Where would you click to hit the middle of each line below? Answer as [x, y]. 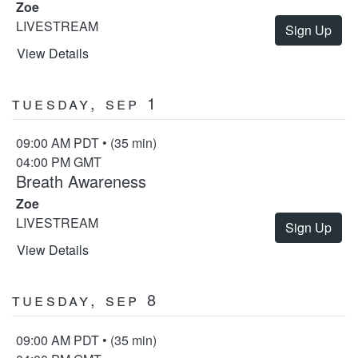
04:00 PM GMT [59, 162]
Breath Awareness [81, 181]
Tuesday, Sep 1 [85, 102]
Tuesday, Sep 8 [85, 300]
